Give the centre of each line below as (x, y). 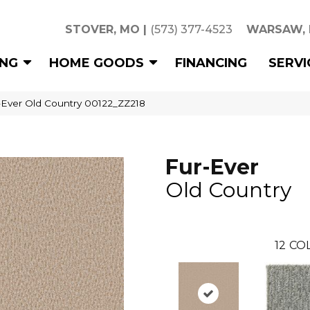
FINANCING (211, 63)
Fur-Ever (212, 167)
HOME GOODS (97, 63)
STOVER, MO (102, 29)
